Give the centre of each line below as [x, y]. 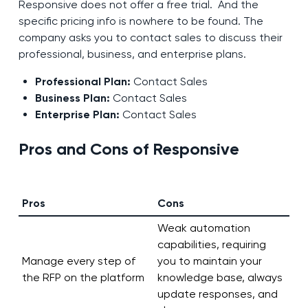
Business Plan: [72, 98]
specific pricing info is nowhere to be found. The [141, 21]
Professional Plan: [82, 82]
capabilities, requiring [211, 245]
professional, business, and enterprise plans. [132, 54]
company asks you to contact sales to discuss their [150, 38]
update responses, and [217, 294]
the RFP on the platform [83, 278]
